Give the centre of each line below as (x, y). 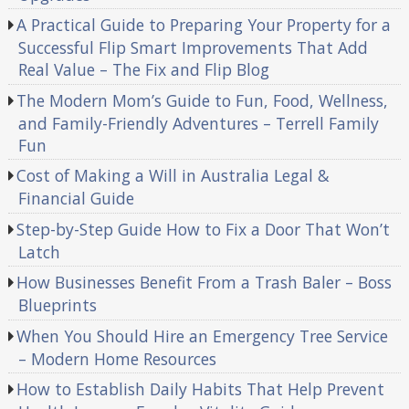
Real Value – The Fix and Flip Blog (143, 70)
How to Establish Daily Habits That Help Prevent (201, 389)
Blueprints (57, 305)
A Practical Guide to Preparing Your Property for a (204, 25)
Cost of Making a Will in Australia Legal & (173, 176)
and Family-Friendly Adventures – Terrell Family (198, 123)
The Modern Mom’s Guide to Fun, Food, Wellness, (203, 100)
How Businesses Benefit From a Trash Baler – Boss (204, 283)
